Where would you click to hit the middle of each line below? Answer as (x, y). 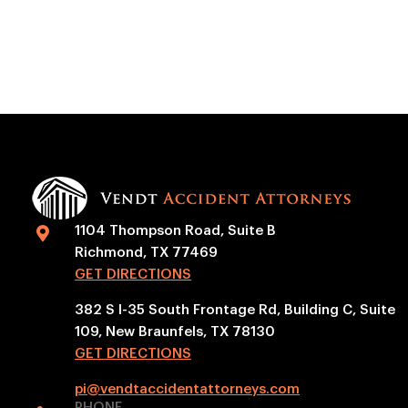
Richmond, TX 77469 (147, 252)
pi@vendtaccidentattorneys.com (188, 389)
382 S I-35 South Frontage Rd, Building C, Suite (235, 310)
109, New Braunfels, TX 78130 (175, 331)
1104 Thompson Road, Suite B (176, 230)
